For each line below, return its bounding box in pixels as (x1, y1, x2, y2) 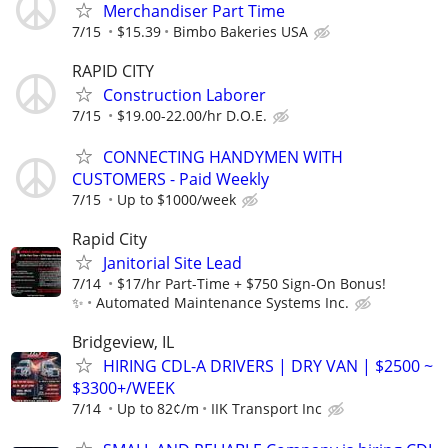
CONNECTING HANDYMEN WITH (103, 145, 343, 168)
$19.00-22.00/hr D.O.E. (117, 105, 267, 125)
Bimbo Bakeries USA (173, 21, 308, 41)
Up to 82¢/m (117, 399, 199, 419)
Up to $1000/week (117, 189, 236, 209)
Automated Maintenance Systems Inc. (96, 293, 349, 313)
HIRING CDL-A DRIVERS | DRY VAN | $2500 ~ (103, 355, 433, 378)
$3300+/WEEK (72, 377, 175, 400)
